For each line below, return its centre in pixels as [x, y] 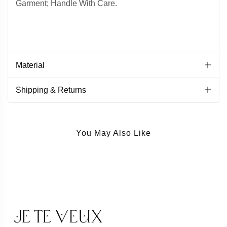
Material [30, 65]
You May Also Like [113, 133]
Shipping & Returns [51, 90]
